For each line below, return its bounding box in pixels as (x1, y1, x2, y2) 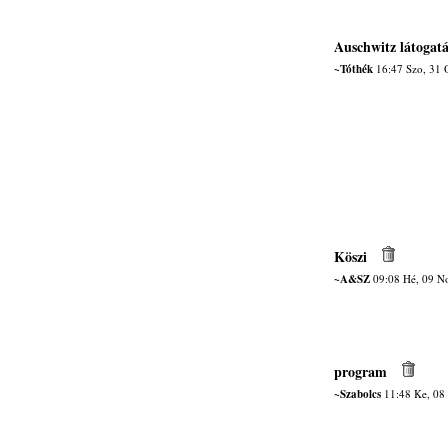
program (333, 361, 387, 382)
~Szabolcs (333, 386, 381, 402)
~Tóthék (333, 61, 373, 77)
